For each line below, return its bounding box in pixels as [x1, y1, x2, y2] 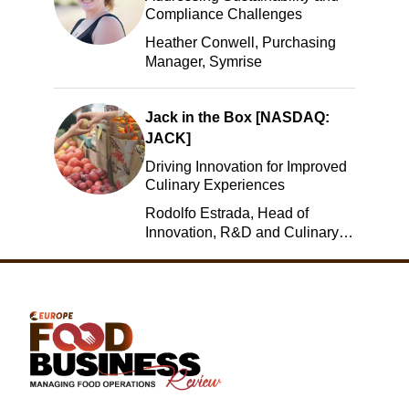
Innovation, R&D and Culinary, [145, 225, 341, 241]
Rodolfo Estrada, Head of [145, 205, 309, 222]
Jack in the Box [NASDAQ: [145, 110, 330, 126]
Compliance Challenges [145, 6, 302, 23]
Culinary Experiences [145, 177, 285, 194]
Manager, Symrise [145, 54, 262, 70]
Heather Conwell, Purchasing [145, 35, 336, 51]
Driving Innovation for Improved [145, 159, 347, 175]
